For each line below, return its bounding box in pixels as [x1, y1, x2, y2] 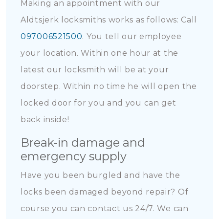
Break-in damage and [21, 135, 145, 150]
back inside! [21, 115, 69, 124]
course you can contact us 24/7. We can [21, 204, 189, 213]
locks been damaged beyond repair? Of [21, 187, 189, 197]
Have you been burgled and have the [21, 171, 180, 180]
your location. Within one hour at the [21, 48, 178, 58]
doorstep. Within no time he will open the [21, 82, 197, 91]
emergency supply [21, 149, 127, 163]
